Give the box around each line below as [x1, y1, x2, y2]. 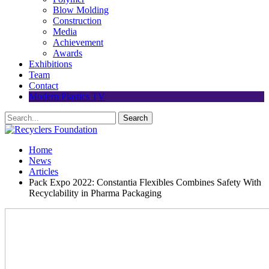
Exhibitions [29, 59, 72, 69]
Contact [29, 80, 58, 91]
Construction [53, 16, 101, 26]
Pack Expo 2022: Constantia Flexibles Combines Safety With [29, 177, 261, 187]
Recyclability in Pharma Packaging [29, 188, 162, 198]
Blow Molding [53, 5, 109, 15]
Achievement [53, 37, 103, 47]
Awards [53, 48, 82, 58]
